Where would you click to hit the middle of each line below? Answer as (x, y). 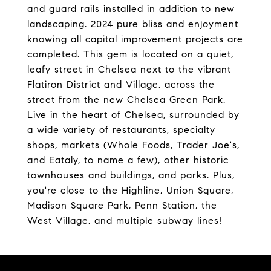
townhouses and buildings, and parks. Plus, (131, 175)
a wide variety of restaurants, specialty (121, 130)
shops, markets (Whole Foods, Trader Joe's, (133, 145)
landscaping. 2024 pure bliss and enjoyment (133, 24)
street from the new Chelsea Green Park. (126, 100)
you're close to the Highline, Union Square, (130, 190)
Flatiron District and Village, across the (121, 84)
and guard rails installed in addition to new (131, 9)
